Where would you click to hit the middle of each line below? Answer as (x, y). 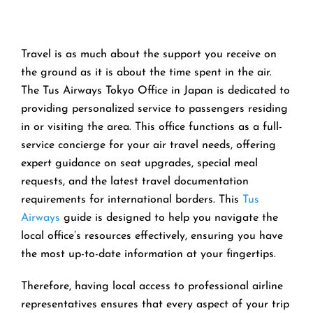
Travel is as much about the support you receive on (149, 54)
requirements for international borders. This (132, 199)
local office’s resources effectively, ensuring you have (152, 236)
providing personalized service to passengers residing (154, 109)
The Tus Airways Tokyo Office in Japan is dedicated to (155, 90)
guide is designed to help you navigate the (169, 218)
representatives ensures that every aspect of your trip (155, 304)
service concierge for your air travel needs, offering (148, 145)
